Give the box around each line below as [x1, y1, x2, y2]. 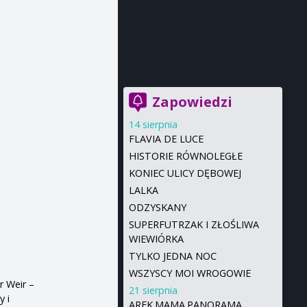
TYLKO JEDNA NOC [128, 249, 217, 262]
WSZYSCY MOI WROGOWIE [128, 267, 251, 280]
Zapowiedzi [151, 93, 232, 111]
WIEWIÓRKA [128, 232, 184, 245]
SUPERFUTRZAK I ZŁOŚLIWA [128, 218, 259, 231]
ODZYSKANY [128, 201, 186, 214]
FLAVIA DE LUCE [128, 132, 204, 145]
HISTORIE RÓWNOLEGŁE [128, 149, 243, 162]
